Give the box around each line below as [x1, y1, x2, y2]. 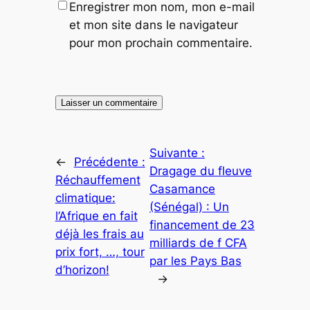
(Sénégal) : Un [149, 200, 229, 215]
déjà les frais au [55, 227, 144, 241]
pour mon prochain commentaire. [69, 35, 253, 50]
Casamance [149, 182, 215, 197]
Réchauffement [55, 173, 140, 188]
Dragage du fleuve [149, 164, 252, 179]
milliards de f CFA [149, 236, 247, 250]
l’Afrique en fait [55, 209, 138, 224]
